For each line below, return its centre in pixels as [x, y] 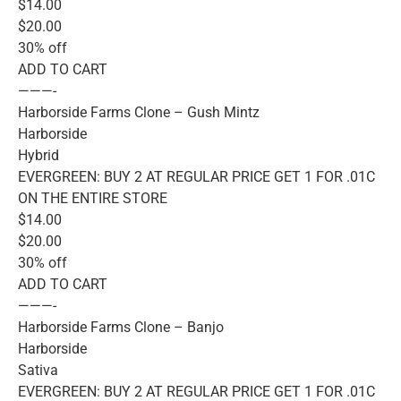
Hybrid [38, 155]
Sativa [38, 370]
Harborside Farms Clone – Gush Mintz [139, 112]
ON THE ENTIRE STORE [93, 198]
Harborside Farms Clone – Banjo [121, 327]
